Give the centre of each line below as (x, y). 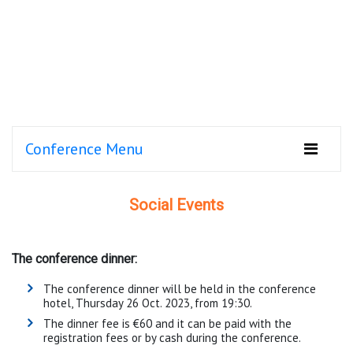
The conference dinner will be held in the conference (180, 288)
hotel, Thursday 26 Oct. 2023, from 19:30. (148, 303)
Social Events (176, 204)
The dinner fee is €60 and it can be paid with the (167, 323)
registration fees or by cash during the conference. (172, 337)
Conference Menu (84, 149)
